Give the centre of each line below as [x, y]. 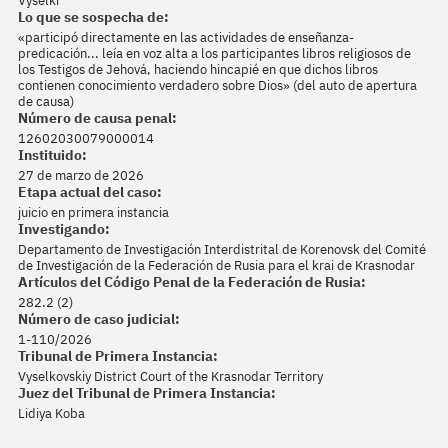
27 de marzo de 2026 [81, 175]
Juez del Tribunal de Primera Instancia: [147, 392]
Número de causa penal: [97, 117]
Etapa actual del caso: [90, 191]
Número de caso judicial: [99, 318]
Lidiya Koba [51, 413]
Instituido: [52, 154]
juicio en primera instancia [93, 212]
